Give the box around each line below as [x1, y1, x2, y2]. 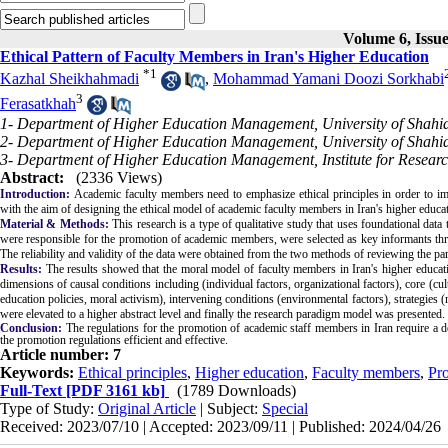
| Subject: [196, 400, 262, 418]
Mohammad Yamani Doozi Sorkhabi [213, 70, 444, 88]
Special [262, 400, 308, 418]
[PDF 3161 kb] [62, 382, 165, 400]
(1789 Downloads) [177, 382, 296, 400]
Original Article [98, 400, 196, 418]
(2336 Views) [76, 169, 162, 187]
